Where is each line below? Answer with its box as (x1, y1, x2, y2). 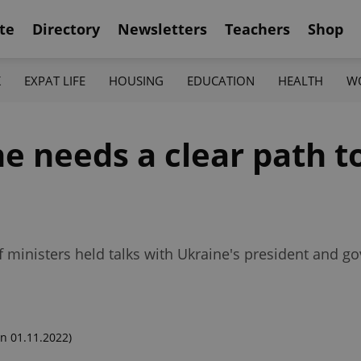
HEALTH (278, 72, 324, 89)
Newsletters (118, 19, 207, 39)
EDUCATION (187, 72, 255, 89)
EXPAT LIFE (23, 72, 85, 89)
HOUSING (108, 72, 164, 89)
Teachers (225, 19, 290, 39)
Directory (32, 19, 100, 39)
